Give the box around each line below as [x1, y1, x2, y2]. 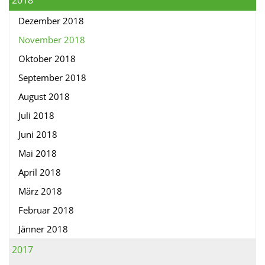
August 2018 [18, 91, 70, 103]
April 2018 [18, 166, 61, 179]
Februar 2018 [18, 204, 74, 216]
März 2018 [18, 185, 62, 198]
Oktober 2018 [18, 53, 76, 65]
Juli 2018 [18, 109, 54, 122]
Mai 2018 [18, 147, 57, 160]
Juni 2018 [18, 128, 57, 141]
